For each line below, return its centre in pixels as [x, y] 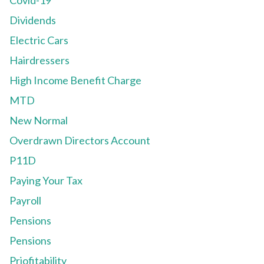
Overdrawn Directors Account [80, 141]
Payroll [25, 201]
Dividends [33, 20]
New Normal [39, 121]
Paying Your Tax [46, 181]
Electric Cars [39, 40]
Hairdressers [39, 60]
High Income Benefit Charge [75, 80]
